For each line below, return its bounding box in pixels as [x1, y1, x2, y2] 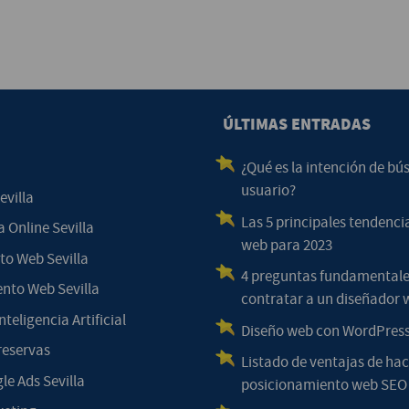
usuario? [241, 181, 296, 201]
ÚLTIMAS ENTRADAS [223, 113, 371, 136]
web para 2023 [241, 235, 332, 255]
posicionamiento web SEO [241, 375, 407, 395]
